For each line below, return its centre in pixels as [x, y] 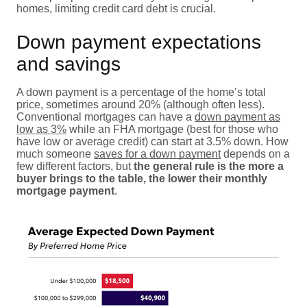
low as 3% [41, 129]
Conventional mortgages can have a [106, 116]
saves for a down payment [157, 153]
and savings [69, 64]
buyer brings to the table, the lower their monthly [142, 178]
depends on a [255, 153]
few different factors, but [75, 166]
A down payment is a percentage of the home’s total [141, 92]
